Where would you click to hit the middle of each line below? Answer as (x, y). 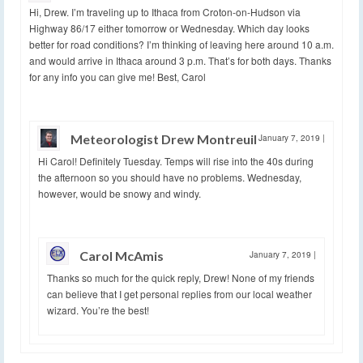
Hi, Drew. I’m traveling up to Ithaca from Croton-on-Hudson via (165, 12)
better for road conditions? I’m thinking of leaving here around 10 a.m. (181, 45)
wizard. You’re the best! (98, 310)
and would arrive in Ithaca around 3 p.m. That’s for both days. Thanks (180, 61)
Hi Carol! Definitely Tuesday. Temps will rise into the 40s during (176, 161)
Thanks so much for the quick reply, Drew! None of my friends (181, 278)
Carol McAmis (122, 256)
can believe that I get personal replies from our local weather (179, 294)
